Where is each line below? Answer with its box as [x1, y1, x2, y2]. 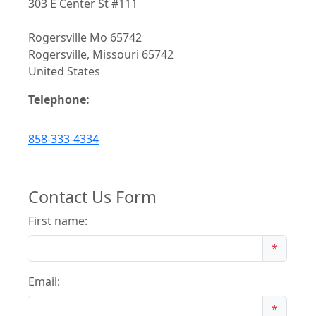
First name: [28, 212, 87, 229]
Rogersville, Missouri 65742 [28, 46, 174, 62]
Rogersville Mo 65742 [28, 29, 142, 45]
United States [28, 63, 100, 79]
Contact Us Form [28, 185, 157, 208]
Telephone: [28, 91, 90, 107]
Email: [28, 273, 60, 289]
